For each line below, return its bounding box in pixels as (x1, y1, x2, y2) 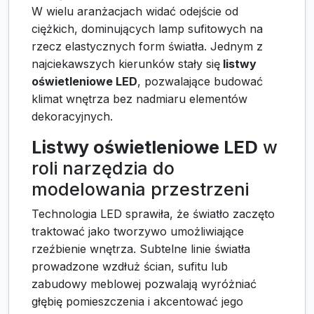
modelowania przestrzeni (32, 179, 249, 200)
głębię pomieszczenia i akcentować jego (32, 294, 243, 309)
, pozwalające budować (137, 74, 263, 89)
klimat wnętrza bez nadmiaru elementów (32, 92, 247, 107)
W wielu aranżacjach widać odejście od (32, 4, 238, 19)
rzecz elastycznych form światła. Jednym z (32, 39, 263, 54)
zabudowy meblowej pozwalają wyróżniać (32, 277, 257, 292)
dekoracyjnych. (32, 109, 113, 124)
